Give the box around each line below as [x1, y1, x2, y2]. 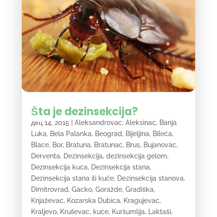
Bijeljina [125, 129, 149, 138]
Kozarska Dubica [66, 196, 120, 204]
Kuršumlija [111, 207, 145, 216]
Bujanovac [143, 140, 176, 149]
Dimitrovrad [31, 185, 68, 193]
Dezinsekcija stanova [117, 174, 184, 182]
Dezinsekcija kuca [31, 163, 88, 171]
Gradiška [125, 185, 154, 193]
